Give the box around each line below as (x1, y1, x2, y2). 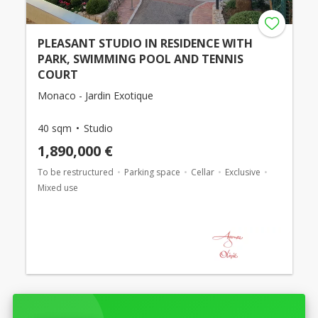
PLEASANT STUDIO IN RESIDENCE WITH (37, 35, 253, 51)
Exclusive (224, 165, 261, 178)
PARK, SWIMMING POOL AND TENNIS (37, 50, 243, 67)
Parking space (124, 165, 180, 178)
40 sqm (37, 121, 72, 135)
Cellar (190, 165, 214, 178)
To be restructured (37, 165, 114, 178)
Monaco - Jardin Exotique (37, 88, 153, 102)
